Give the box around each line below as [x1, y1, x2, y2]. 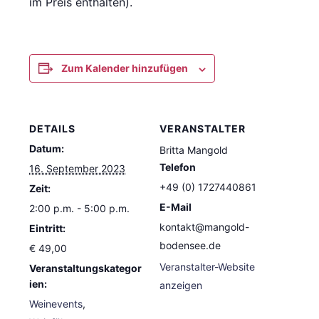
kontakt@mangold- [159, 221, 249, 234]
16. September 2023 [29, 162, 126, 175]
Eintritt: [29, 222, 66, 235]
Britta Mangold [159, 144, 228, 157]
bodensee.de [159, 239, 221, 252]
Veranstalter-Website [159, 261, 255, 273]
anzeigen [159, 279, 202, 292]
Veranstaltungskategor [29, 262, 142, 275]
